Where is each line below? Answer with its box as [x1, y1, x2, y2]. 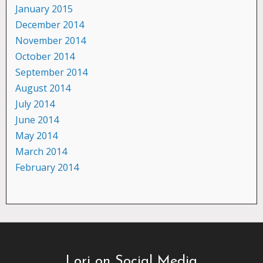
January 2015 [15, 2, 73, 15]
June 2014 [15, 113, 59, 126]
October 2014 [15, 49, 75, 63]
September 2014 [15, 65, 87, 79]
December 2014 [15, 18, 84, 31]
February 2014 [15, 160, 79, 174]
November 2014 [15, 33, 86, 47]
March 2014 [15, 144, 67, 158]
